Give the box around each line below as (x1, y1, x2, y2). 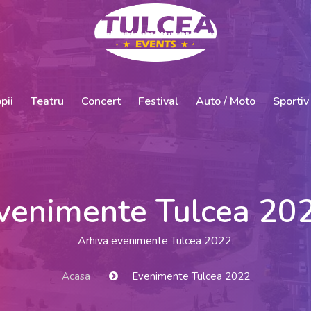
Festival (137, 93, 178, 109)
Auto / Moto (195, 93, 255, 109)
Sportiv (272, 93, 309, 109)
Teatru (30, 93, 64, 109)
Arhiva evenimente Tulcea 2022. (77, 233, 234, 249)
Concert (81, 93, 121, 109)
